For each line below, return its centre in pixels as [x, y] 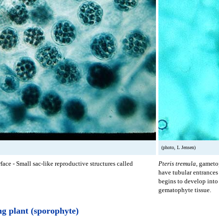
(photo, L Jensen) [178, 147]
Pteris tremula [177, 163]
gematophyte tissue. [185, 190]
